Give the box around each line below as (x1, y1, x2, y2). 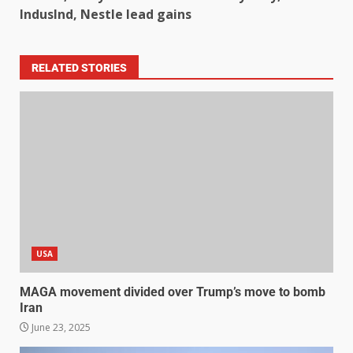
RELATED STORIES (32, 61, 127, 75)
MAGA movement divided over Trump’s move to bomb (20, 284, 325, 300)
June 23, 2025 (29, 321, 91, 335)
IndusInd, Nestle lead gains (20, 6, 191, 24)
